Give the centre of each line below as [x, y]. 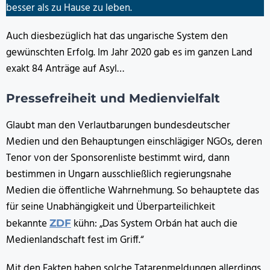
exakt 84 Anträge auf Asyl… [65, 69]
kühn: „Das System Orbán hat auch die [154, 224]
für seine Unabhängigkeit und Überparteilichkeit [111, 207]
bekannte [28, 224]
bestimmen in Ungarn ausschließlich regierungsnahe [119, 175]
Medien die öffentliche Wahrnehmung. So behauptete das [133, 191]
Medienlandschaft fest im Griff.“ [75, 240]
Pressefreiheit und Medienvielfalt [113, 99]
